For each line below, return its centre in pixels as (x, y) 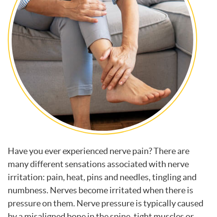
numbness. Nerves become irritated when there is (100, 190)
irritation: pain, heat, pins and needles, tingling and (102, 177)
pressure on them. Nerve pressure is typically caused (105, 203)
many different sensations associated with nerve (98, 164)
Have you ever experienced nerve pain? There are (98, 151)
